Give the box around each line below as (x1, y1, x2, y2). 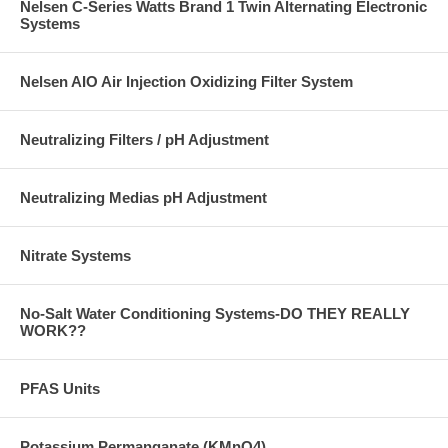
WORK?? (20, 322, 86, 340)
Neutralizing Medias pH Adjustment (20, 189, 267, 207)
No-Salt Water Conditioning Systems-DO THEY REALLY (20, 305, 410, 323)
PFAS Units (20, 380, 100, 398)
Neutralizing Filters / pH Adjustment (20, 131, 269, 149)
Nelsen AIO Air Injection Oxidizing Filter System (20, 73, 353, 91)
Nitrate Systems (20, 247, 131, 265)
